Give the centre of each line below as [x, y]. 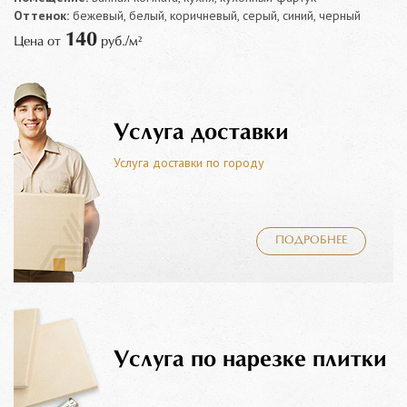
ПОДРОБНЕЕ [311, 240]
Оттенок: [41, 15]
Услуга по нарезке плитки [250, 360]
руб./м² [119, 41]
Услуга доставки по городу [189, 163]
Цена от [39, 41]
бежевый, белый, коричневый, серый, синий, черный [215, 15]
